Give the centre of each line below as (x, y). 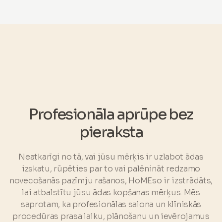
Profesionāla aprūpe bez (111, 114)
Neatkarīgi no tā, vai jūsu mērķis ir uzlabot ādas (111, 157)
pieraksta (111, 132)
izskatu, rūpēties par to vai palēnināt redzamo (111, 168)
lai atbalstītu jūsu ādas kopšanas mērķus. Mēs (111, 192)
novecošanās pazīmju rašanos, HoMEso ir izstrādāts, (111, 180)
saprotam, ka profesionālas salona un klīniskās (111, 204)
